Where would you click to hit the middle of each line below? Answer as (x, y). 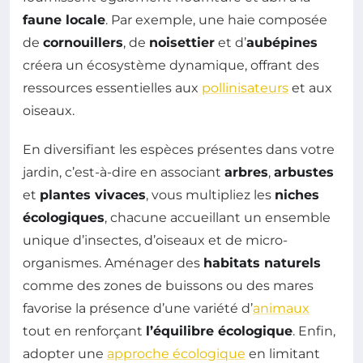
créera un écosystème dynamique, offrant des (171, 65)
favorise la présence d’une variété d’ (138, 308)
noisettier (182, 42)
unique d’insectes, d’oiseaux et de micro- (155, 240)
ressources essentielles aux (112, 88)
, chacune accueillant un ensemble (218, 217)
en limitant (283, 353)
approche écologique (176, 353)
